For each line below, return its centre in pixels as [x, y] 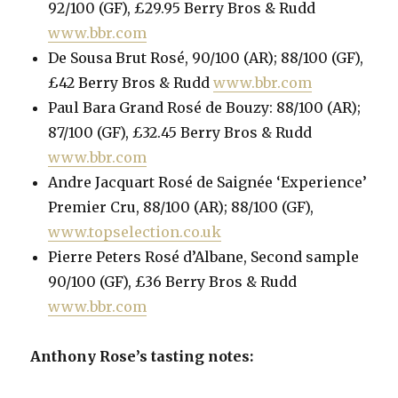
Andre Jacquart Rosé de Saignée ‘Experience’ [208, 182]
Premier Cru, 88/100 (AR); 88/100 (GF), [181, 207]
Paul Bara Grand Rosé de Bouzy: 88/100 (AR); [205, 107]
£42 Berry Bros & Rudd [131, 83]
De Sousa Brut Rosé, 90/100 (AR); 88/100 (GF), [206, 58]
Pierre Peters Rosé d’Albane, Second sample [204, 257]
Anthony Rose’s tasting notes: [142, 356]
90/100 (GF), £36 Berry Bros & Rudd [173, 282]
